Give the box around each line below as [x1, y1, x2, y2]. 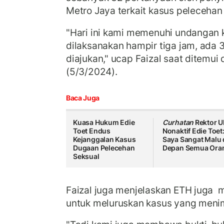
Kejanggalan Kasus [73, 135, 136, 144]
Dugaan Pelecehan [73, 143, 135, 152]
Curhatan [162, 118, 194, 127]
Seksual [73, 152, 99, 161]
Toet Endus [73, 126, 110, 135]
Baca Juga [66, 93, 99, 102]
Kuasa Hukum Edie [73, 118, 135, 127]
